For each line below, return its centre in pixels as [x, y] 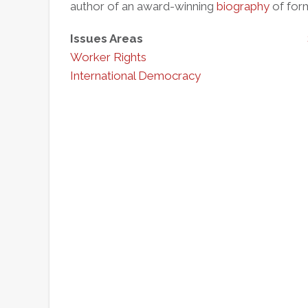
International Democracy [135, 76]
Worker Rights [108, 57]
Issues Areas [107, 38]
